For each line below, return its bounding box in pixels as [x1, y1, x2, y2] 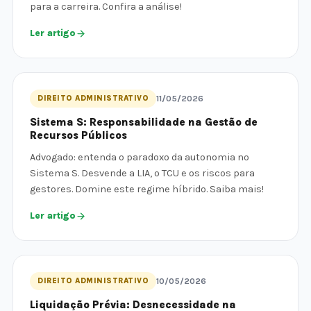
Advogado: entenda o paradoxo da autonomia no [30, 151, 249, 163]
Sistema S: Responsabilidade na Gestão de [30, 116, 258, 128]
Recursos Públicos [30, 129, 127, 142]
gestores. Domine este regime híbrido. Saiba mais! [30, 183, 264, 195]
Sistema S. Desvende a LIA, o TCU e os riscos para [30, 167, 255, 179]
